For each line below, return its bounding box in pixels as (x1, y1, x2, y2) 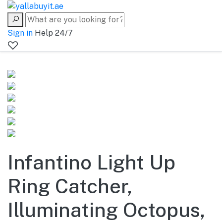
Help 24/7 (35, 28, 73, 38)
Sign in (7, 28, 35, 38)
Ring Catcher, (7, 174, 132, 198)
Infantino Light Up (7, 150, 175, 174)
